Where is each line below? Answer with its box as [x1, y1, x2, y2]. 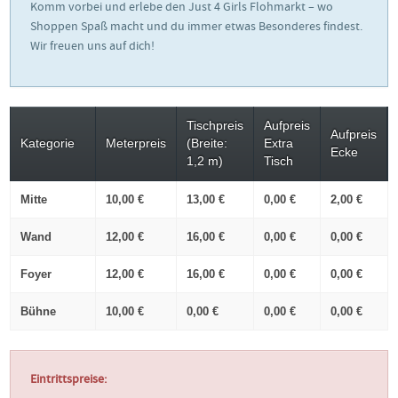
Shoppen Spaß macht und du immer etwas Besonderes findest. [30, 17, 362, 37]
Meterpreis [106, 136, 166, 150]
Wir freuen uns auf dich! [30, 36, 155, 57]
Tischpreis [187, 118, 243, 132]
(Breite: [187, 136, 227, 150]
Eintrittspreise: [30, 370, 107, 390]
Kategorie [20, 136, 75, 150]
